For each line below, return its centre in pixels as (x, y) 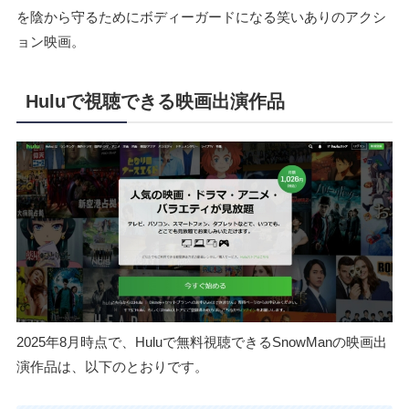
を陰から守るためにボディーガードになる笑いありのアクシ (201, 16)
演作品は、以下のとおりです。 (112, 366)
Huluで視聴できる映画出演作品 (155, 101)
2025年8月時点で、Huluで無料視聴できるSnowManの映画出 (201, 341)
